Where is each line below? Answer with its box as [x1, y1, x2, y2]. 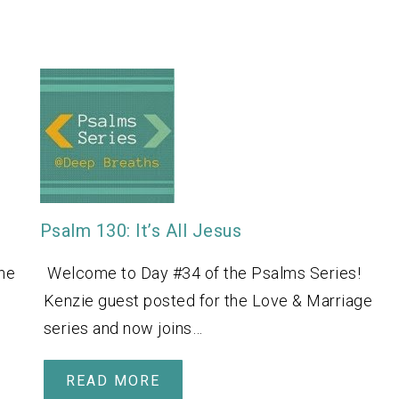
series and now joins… [43, 319, 202, 338]
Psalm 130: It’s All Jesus [39, 220, 241, 242]
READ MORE [65, 372, 160, 390]
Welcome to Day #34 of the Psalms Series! [43, 264, 361, 283]
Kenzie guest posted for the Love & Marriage [43, 291, 372, 311]
